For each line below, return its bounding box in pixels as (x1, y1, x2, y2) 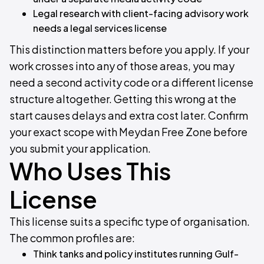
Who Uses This (9, 156, 171, 186)
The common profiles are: (9, 231, 135, 245)
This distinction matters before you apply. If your (9, 42, 249, 56)
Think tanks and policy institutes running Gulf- (33, 247, 239, 260)
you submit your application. (9, 141, 151, 155)
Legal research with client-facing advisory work (33, 7, 249, 19)
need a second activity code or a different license (9, 75, 253, 89)
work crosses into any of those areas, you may (9, 59, 235, 72)
